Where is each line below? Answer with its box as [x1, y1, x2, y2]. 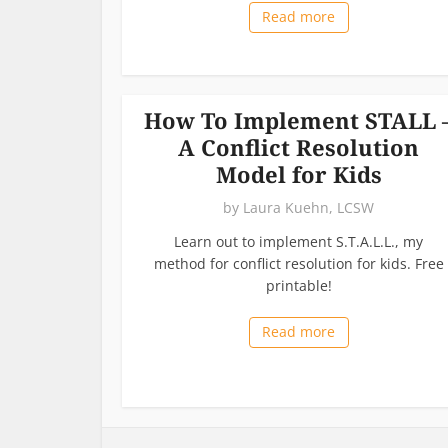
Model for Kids [215, 158, 382, 189]
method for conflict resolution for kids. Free [153, 253, 444, 273]
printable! [265, 275, 332, 295]
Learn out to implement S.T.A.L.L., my [174, 231, 423, 251]
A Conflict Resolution [178, 131, 419, 162]
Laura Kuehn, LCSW [243, 197, 374, 217]
